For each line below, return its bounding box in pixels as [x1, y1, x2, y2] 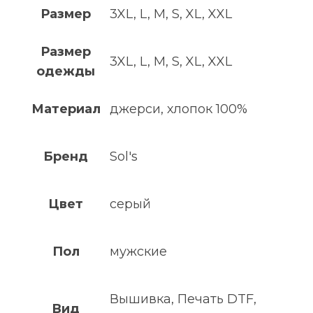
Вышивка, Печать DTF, [110, 291, 256, 307]
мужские [110, 243, 167, 259]
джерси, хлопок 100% [110, 101, 247, 117]
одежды [36, 63, 95, 79]
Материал [31, 101, 101, 117]
